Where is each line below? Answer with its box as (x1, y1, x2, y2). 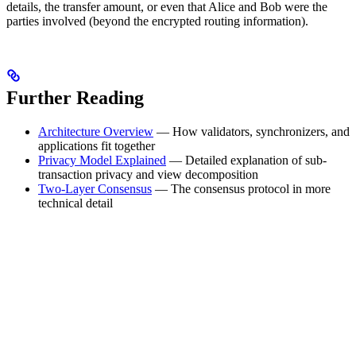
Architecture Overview (38, 124, 153, 138)
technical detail (38, 195, 113, 210)
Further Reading (6, 87, 144, 108)
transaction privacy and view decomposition (38, 167, 258, 181)
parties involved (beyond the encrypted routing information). (6, 14, 308, 28)
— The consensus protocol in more (152, 181, 331, 195)
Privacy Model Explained (38, 153, 166, 167)
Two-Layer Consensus (38, 181, 152, 195)
